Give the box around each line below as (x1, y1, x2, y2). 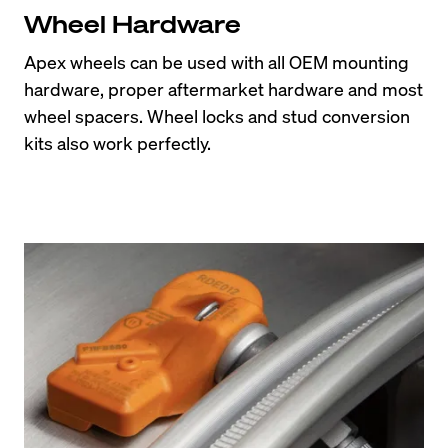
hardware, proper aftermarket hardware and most (24, 76, 423, 100)
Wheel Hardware (24, 7, 241, 39)
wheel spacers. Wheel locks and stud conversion (24, 103, 410, 127)
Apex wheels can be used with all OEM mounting (24, 49, 409, 73)
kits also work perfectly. (24, 130, 211, 154)
